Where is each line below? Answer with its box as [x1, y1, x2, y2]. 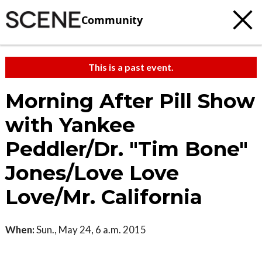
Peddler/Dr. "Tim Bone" [5, 137, 248, 161]
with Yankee [5, 113, 135, 137]
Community [81, 12, 143, 27]
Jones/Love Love [5, 161, 179, 185]
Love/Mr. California [5, 185, 202, 209]
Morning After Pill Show [5, 89, 255, 113]
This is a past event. [88, 61, 174, 73]
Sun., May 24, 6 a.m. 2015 [35, 223, 146, 236]
